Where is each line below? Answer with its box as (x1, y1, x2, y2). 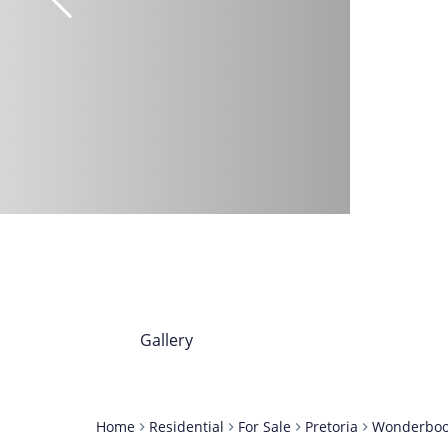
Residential (149, 417, 224, 436)
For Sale (238, 417, 291, 436)
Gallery (140, 329, 193, 351)
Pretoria (305, 417, 358, 436)
